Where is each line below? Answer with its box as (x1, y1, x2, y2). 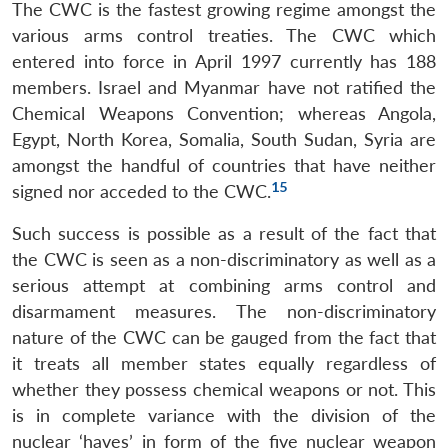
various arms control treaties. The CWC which (12, 24, 436, 46)
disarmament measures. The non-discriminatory (12, 300, 436, 322)
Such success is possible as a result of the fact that (12, 222, 436, 244)
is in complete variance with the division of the (12, 404, 436, 426)
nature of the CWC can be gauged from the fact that (12, 326, 436, 348)
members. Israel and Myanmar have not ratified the (12, 76, 436, 98)
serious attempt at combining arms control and (12, 274, 436, 296)
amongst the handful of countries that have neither (12, 154, 436, 176)
